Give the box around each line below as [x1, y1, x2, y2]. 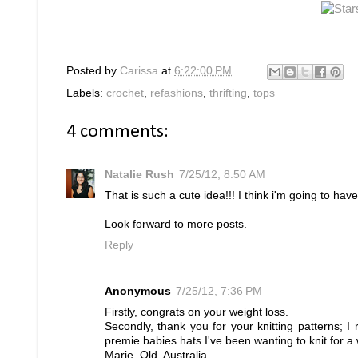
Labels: [66, 87, 106, 99]
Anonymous [105, 285, 171, 298]
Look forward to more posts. [105, 217, 247, 230]
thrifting [209, 87, 247, 99]
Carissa [120, 65, 158, 78]
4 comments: [66, 122, 169, 141]
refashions [150, 87, 203, 99]
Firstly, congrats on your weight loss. [105, 306, 288, 319]
